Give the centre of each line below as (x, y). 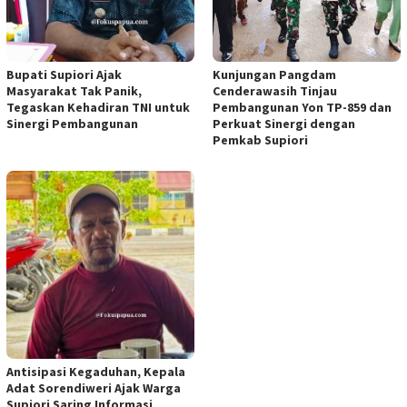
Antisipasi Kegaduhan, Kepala (96, 372)
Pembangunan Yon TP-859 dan (302, 108)
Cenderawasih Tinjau (275, 91)
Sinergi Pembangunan (72, 124)
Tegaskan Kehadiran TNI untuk (98, 108)
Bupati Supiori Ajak (64, 75)
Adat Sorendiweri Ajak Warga (94, 388)
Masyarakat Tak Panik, (74, 91)
